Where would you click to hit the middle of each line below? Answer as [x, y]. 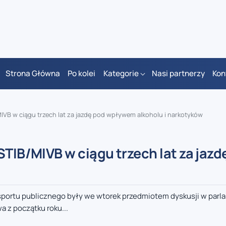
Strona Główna [33, 74]
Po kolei [82, 74]
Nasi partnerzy [178, 74]
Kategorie [121, 74]
